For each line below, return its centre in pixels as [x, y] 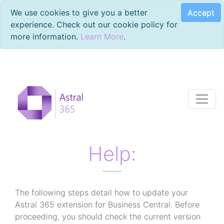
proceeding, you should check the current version [108, 216]
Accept [201, 12]
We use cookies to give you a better [79, 12]
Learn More [102, 36]
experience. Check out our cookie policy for [94, 24]
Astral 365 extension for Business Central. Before [107, 204]
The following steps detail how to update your [101, 192]
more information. [45, 36]
